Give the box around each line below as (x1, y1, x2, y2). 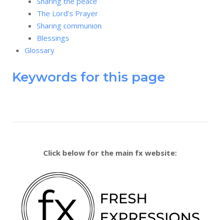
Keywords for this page (12, 69, 165, 85)
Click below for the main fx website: (43, 148, 177, 158)
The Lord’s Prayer (37, 8, 98, 18)
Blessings (37, 33, 69, 43)
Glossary (25, 45, 55, 55)
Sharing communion (37, 21, 102, 30)
